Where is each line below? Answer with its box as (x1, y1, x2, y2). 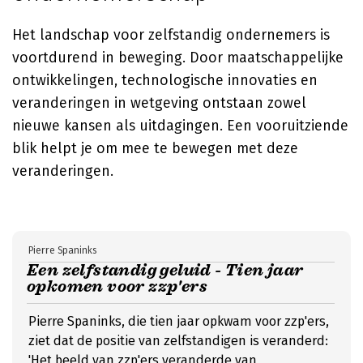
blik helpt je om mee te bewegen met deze (12, 139, 298, 157)
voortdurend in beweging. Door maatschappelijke (12, 49, 344, 66)
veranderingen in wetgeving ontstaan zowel (12, 94, 306, 112)
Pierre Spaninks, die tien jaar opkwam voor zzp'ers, (28, 314, 329, 329)
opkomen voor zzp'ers (27, 276, 207, 297)
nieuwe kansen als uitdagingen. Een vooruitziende (12, 117, 348, 135)
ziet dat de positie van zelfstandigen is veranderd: (28, 333, 328, 348)
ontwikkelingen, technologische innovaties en (12, 71, 318, 89)
